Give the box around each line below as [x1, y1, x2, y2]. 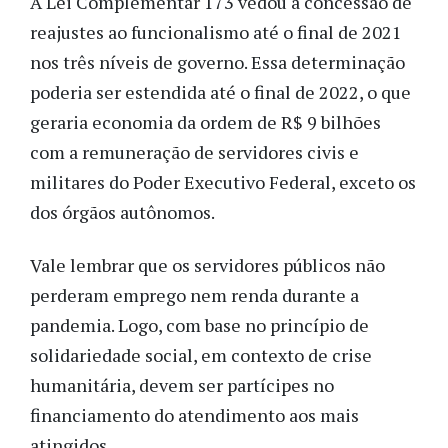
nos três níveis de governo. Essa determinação [30, 50, 405, 75]
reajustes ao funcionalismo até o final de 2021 [30, 20, 402, 45]
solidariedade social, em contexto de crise [30, 342, 372, 367]
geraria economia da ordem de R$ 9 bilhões [30, 110, 381, 135]
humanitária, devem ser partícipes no [30, 372, 334, 397]
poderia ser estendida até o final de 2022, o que [30, 80, 411, 105]
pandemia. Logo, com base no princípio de [30, 312, 369, 337]
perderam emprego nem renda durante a [30, 282, 359, 307]
